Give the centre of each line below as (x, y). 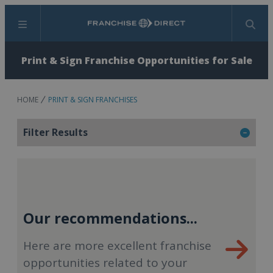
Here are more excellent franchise (117, 246)
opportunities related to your (105, 263)
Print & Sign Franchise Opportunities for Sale (136, 60)
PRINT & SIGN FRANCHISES (93, 100)
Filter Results (55, 132)
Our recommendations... (110, 218)
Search (151, 30)
